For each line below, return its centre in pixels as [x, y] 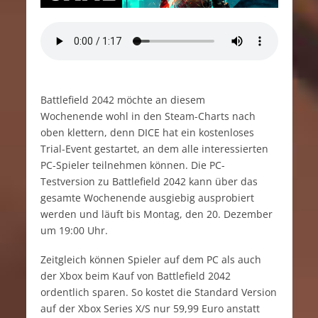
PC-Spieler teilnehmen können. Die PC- [132, 165]
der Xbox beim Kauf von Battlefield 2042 [135, 276]
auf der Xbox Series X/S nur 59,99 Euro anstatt [150, 309]
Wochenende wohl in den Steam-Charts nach [148, 116]
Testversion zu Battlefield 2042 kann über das [149, 182]
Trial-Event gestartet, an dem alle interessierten [154, 149]
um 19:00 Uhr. [74, 231]
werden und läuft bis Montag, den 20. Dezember [156, 214]
